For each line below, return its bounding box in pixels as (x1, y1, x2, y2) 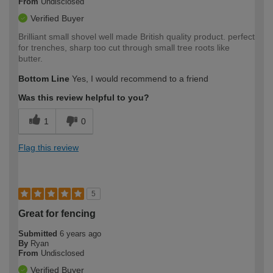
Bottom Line (18, 73, 69, 83)
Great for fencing (18, 208, 96, 219)
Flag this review (18, 142, 79, 152)
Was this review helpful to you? (18, 92, 149, 102)
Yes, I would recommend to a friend (69, 73, 208, 83)
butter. (18, 53, 43, 63)
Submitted (18, 229, 60, 238)
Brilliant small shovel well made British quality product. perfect (18, 31, 255, 41)
